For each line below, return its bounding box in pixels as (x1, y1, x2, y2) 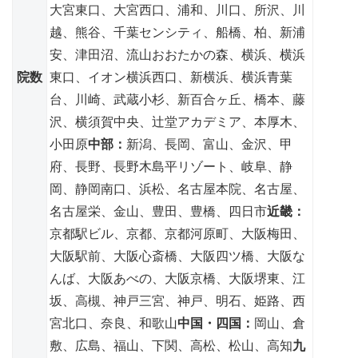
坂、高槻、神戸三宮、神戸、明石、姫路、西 (50, 293, 305, 308)
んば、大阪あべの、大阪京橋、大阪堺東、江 (50, 271, 305, 285)
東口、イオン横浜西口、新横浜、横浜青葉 (50, 70, 292, 84)
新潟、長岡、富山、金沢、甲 (126, 137, 292, 151)
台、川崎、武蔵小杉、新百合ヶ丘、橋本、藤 (50, 92, 305, 106)
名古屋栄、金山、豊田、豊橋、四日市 (50, 204, 267, 218)
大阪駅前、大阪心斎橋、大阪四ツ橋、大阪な (50, 249, 305, 263)
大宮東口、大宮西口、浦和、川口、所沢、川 (50, 2, 305, 17)
